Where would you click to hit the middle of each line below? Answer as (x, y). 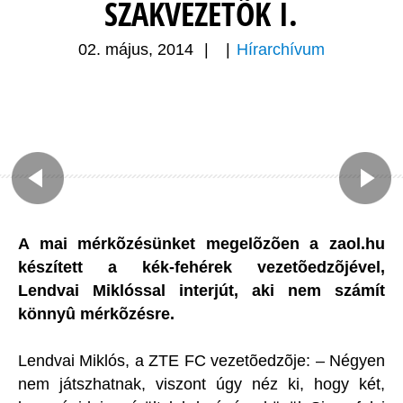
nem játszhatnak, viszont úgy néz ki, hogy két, (201, 385)
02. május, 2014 (136, 50)
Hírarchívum (281, 50)
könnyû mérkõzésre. (96, 314)
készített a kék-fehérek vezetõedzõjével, (201, 268)
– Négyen (350, 361)
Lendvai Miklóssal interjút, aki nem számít (201, 291)
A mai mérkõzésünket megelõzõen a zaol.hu (201, 244)
